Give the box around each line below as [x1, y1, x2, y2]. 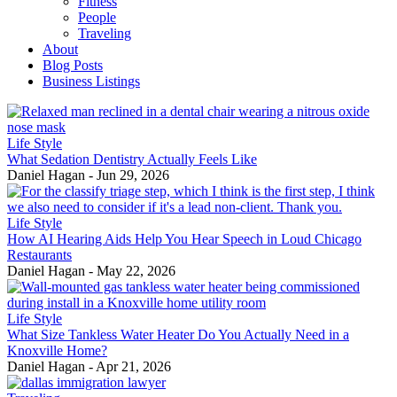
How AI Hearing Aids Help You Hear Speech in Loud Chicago [7, 230, 362, 246]
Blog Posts [43, 57, 103, 73]
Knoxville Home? [7, 342, 107, 358]
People [78, 9, 116, 25]
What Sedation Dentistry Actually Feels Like [7, 151, 257, 167]
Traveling [78, 25, 131, 41]
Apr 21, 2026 [96, 358, 171, 374]
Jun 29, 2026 [97, 167, 169, 183]
